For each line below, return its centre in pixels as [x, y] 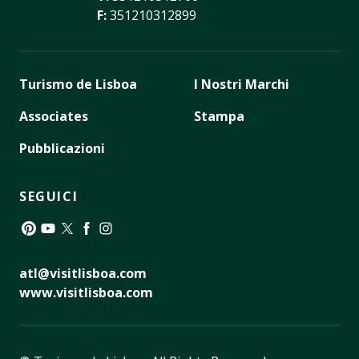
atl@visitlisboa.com [83, 274]
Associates [54, 117]
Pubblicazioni [62, 149]
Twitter [79, 247]
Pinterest [46, 247]
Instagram [127, 247]
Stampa [219, 117]
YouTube [65, 247]
